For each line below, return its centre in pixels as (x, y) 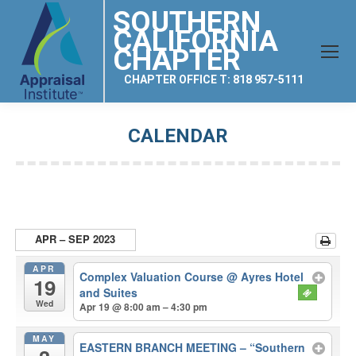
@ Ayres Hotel (265, 277)
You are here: (212, 157)
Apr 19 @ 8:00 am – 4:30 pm (144, 307)
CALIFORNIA (195, 41)
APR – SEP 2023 (75, 239)
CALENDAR (178, 136)
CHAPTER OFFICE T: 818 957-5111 (214, 79)
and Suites (109, 293)
